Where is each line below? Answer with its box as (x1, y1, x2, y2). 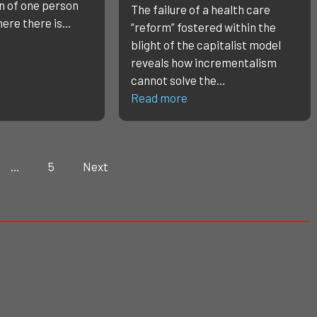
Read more (130, 91, 188, 105)
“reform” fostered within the (130, 20, 276, 35)
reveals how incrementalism (130, 55, 277, 70)
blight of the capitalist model (130, 38, 281, 52)
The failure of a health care (130, 2, 270, 17)
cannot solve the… (130, 73, 226, 88)
